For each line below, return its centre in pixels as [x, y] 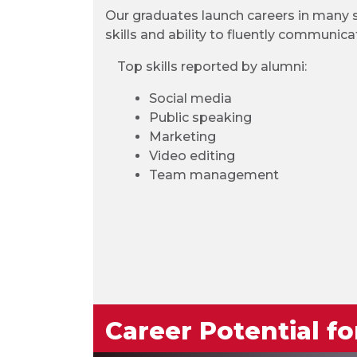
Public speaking [200, 118]
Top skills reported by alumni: [212, 67]
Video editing [192, 156]
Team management [214, 175]
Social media [190, 98]
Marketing [182, 137]
